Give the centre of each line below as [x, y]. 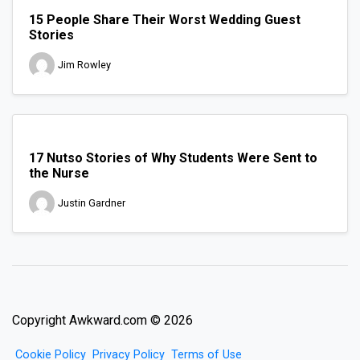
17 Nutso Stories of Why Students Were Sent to [173, 157]
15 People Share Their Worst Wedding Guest [165, 19]
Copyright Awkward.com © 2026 [102, 320]
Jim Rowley [84, 65]
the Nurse [59, 173]
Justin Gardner [92, 203]
